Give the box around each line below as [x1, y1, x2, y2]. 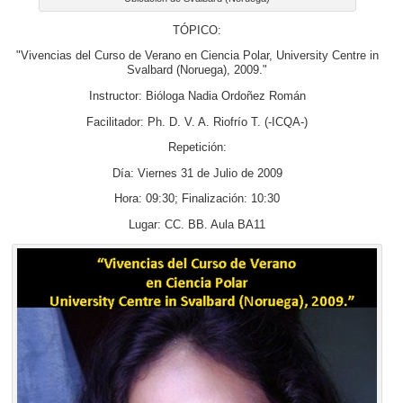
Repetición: [167, 141, 227, 155]
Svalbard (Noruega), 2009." [127, 64, 267, 77]
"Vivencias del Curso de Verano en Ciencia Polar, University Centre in [15, 49, 379, 63]
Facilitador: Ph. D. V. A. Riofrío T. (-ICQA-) [86, 115, 308, 129]
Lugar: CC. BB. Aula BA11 [129, 218, 265, 231]
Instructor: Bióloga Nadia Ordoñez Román [88, 89, 306, 103]
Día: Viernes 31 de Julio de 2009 [112, 166, 282, 180]
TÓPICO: [173, 23, 221, 37]
